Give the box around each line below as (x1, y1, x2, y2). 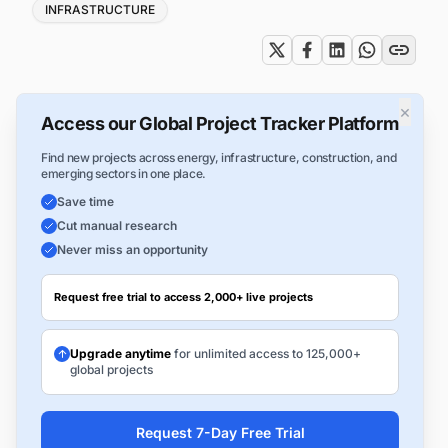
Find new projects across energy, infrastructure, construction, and (41, 150, 397, 166)
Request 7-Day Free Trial (135, 424, 305, 442)
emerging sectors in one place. (41, 166, 206, 182)
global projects (70, 362, 153, 378)
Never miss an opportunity (57, 242, 208, 258)
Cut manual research (57, 218, 177, 234)
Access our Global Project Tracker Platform (41, 113, 399, 135)
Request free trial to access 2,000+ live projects (54, 290, 313, 305)
